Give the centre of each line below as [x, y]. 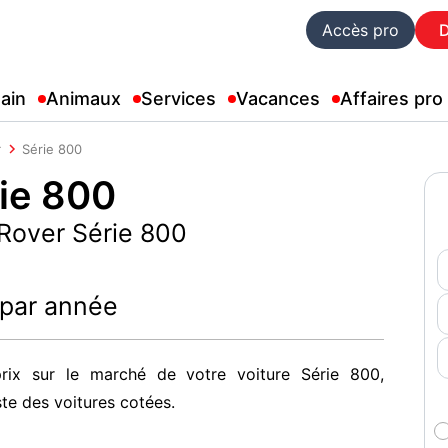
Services [178, 98]
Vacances [278, 98]
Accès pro [360, 30]
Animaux [83, 98]
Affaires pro [391, 98]
